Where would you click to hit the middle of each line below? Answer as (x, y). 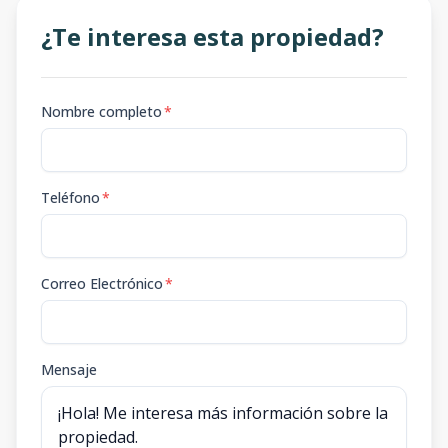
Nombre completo (101, 111)
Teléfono (70, 197)
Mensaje (69, 369)
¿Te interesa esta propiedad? (212, 36)
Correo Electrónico (102, 283)
